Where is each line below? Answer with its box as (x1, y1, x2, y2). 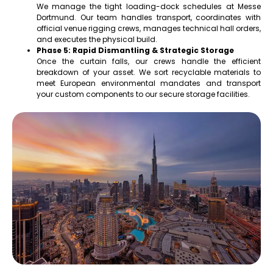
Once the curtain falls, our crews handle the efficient (37, 56, 261, 67)
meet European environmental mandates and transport (37, 78, 261, 89)
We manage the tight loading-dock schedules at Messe (37, 1, 261, 12)
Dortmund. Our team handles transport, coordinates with (37, 12, 261, 23)
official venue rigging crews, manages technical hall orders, (37, 23, 261, 34)
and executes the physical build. (37, 34, 157, 45)
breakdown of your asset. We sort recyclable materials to (37, 67, 261, 78)
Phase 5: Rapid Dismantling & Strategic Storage (37, 45, 234, 56)
